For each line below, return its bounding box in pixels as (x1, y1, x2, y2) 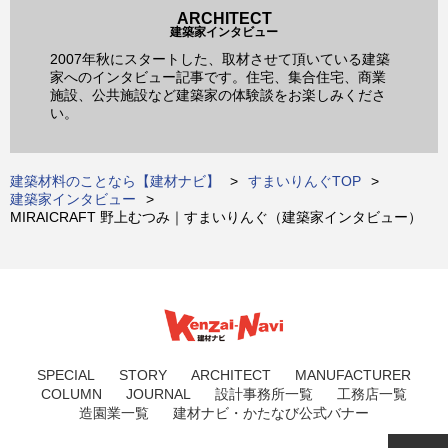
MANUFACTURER (295, 366, 411, 383)
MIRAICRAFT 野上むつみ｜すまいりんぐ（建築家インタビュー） (10, 209, 422, 226)
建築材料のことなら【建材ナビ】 (10, 173, 220, 190)
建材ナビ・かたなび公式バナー (173, 404, 369, 421)
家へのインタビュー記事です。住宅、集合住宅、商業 (50, 69, 386, 86)
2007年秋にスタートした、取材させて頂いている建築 (50, 51, 390, 68)
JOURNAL (126, 385, 191, 402)
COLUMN (41, 385, 102, 402)
